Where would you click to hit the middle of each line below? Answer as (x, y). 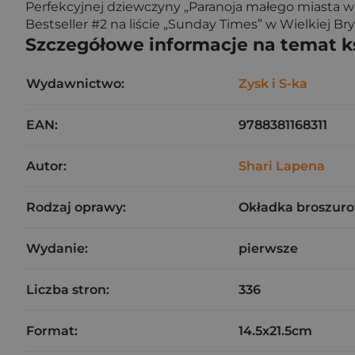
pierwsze (268, 248)
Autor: (46, 166)
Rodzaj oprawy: (76, 207)
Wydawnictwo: (75, 84)
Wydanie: (57, 248)
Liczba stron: (68, 290)
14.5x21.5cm (275, 331)
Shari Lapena (282, 166)
